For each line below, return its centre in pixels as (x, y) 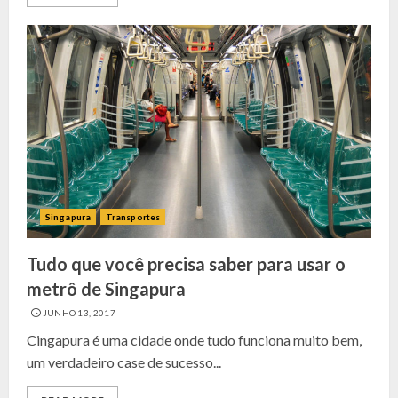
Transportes (133, 217)
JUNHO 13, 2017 (79, 313)
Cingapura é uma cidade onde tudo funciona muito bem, (194, 340)
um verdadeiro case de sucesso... (124, 362)
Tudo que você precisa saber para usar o (186, 264)
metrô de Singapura (106, 289)
